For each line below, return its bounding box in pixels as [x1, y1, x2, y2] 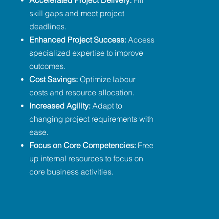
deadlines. [29, 22, 67, 31]
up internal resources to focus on [29, 153, 144, 163]
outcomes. [29, 61, 66, 71]
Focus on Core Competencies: [29, 140, 138, 150]
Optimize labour [80, 74, 136, 84]
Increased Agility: [29, 101, 93, 110]
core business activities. [29, 167, 114, 176]
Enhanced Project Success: [29, 35, 129, 44]
